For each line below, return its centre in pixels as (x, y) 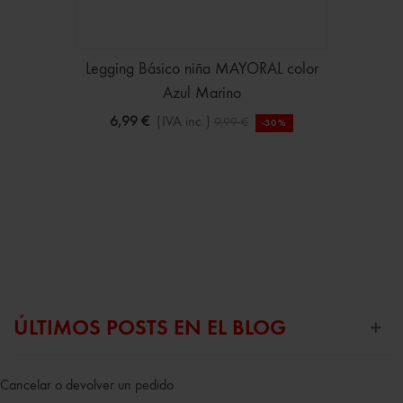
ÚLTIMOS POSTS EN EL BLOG (150, 329)
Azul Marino (201, 93)
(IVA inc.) (183, 122)
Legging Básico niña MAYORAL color (201, 69)
